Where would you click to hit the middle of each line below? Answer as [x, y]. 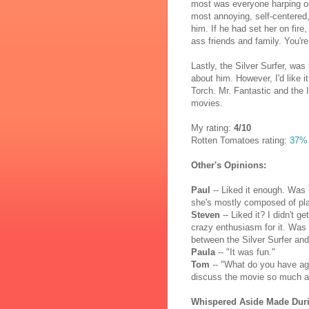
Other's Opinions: [229, 166]
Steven [206, 215]
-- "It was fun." [245, 252]
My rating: [212, 128]
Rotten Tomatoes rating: [240, 141]
